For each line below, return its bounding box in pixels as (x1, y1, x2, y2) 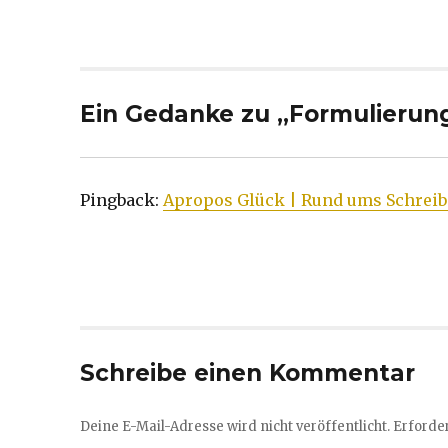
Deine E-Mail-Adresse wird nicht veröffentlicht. (80, 418, 391, 435)
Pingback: (80, 190, 164, 210)
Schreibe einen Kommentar (80, 359, 416, 387)
